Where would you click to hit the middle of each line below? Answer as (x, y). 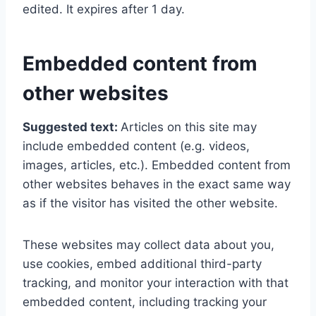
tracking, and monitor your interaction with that (156, 282)
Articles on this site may (189, 127)
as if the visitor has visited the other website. (150, 203)
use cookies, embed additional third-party (142, 263)
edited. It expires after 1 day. (104, 9)
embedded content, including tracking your (145, 302)
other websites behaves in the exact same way (157, 184)
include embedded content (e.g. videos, (136, 146)
